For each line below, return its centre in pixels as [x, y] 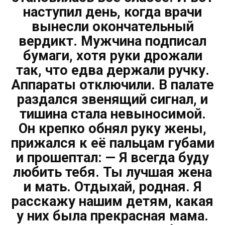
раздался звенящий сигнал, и [113, 99]
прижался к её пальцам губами [113, 143]
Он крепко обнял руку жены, [113, 128]
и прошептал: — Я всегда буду [113, 157]
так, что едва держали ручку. [113, 70]
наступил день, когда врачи [113, 12]
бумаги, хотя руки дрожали [113, 55]
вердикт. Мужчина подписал [113, 41]
